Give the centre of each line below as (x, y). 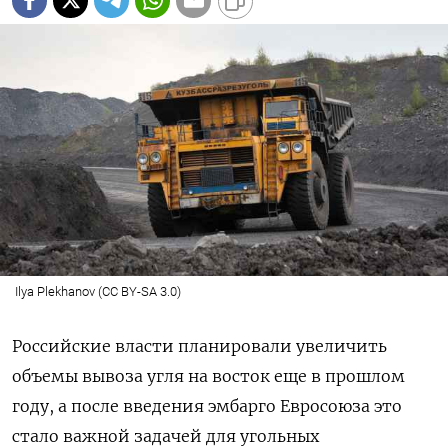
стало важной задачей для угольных (165, 435)
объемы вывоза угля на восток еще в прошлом (208, 375)
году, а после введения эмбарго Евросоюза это (207, 405)
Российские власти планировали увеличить (199, 345)
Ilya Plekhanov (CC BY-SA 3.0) (97, 291)
